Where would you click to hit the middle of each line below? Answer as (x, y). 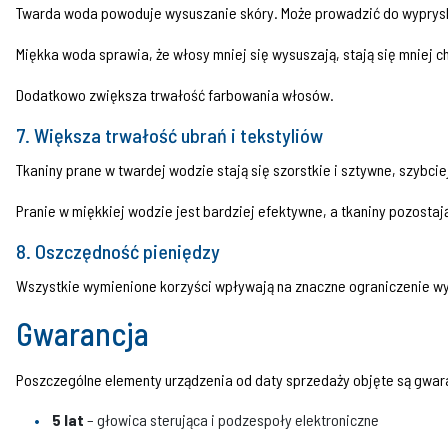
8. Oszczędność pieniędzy (118, 250)
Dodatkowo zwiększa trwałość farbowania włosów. (175, 94)
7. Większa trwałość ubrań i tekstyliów (169, 134)
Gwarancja (82, 332)
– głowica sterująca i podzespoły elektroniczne (231, 419)
